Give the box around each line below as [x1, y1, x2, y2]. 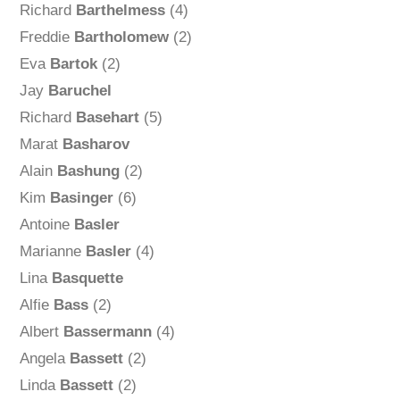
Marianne [19, 243, 86, 261]
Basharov [62, 136, 129, 154]
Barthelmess [75, 2, 165, 20]
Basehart [75, 109, 139, 127]
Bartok [49, 55, 97, 73]
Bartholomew [73, 29, 169, 46]
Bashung [56, 162, 120, 180]
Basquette [51, 270, 123, 287]
